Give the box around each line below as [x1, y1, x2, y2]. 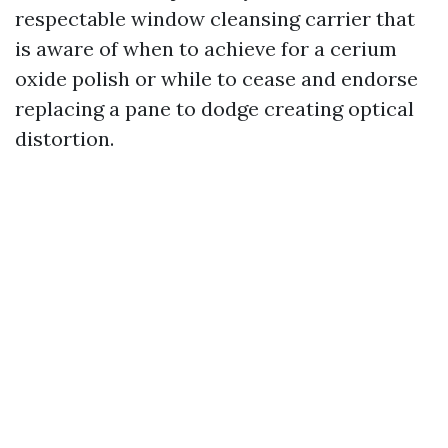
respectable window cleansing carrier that [15, 6, 415, 31]
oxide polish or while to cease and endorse [15, 66, 418, 91]
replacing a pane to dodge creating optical [15, 96, 414, 121]
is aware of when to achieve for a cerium [15, 36, 397, 61]
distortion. [15, 126, 114, 151]
